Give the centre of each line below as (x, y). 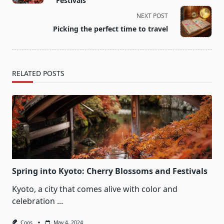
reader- (25, 24)
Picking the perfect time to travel (110, 29)
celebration (33, 201)
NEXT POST (152, 16)
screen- (25, 12)
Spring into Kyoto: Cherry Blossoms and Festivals (110, 171)
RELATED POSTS (38, 73)
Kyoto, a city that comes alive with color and (95, 189)
